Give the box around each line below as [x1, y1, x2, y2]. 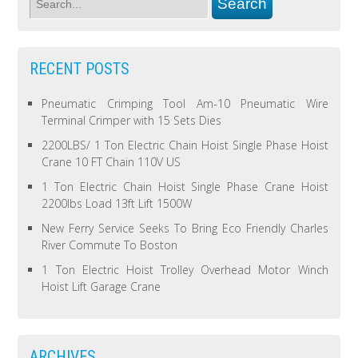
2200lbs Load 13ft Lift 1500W [42, 195, 193, 211]
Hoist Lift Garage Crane [42, 278, 161, 294]
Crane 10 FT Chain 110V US [42, 153, 181, 169]
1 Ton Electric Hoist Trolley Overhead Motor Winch [42, 261, 328, 277]
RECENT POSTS [30, 58, 130, 78]
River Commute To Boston [42, 237, 178, 253]
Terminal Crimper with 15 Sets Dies [42, 112, 222, 128]
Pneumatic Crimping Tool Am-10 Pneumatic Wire [42, 95, 328, 111]
